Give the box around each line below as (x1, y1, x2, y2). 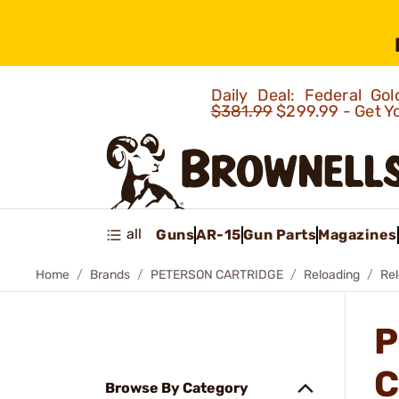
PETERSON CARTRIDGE (151, 267, 283, 282)
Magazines (318, 225, 397, 243)
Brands (90, 267, 130, 282)
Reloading (304, 267, 360, 282)
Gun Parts (242, 225, 316, 243)
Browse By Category (105, 379, 248, 396)
